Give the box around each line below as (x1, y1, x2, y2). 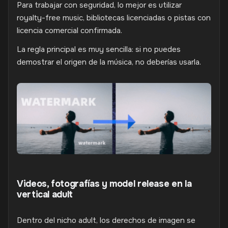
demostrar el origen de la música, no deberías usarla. (17, 57, 201, 67)
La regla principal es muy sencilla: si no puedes (17, 44, 181, 54)
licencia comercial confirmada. (17, 25, 122, 36)
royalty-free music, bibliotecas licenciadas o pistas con (17, 13, 211, 23)
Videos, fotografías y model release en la (17, 178, 192, 189)
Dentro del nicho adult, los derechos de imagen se (17, 215, 195, 225)
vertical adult (17, 188, 73, 200)
